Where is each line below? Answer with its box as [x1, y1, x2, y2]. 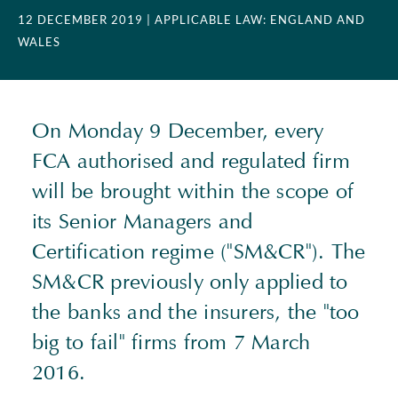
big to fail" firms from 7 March [32, 329, 311, 355]
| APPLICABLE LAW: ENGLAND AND [147, 12, 365, 27]
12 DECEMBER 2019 [18, 12, 143, 27]
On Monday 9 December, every [32, 117, 324, 144]
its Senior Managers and [32, 208, 253, 235]
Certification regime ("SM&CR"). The [32, 238, 366, 265]
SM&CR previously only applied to [32, 268, 348, 295]
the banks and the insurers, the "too [32, 298, 360, 325]
